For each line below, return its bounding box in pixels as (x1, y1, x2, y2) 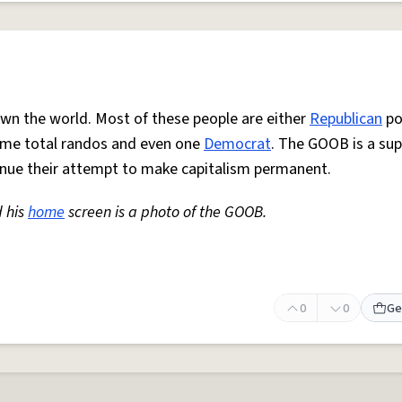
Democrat (204, 133, 271, 155)
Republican (310, 108, 382, 130)
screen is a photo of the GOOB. (65, 201, 267, 223)
